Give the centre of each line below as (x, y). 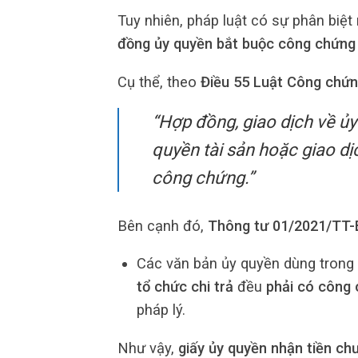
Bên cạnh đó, (163, 225)
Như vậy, (148, 348)
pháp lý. (161, 310)
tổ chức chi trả (185, 287)
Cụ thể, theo (159, 82)
